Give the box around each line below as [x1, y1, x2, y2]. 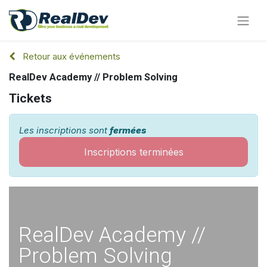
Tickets [9, 90, 52, 105]
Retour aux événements [23, 50, 120, 62]
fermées [110, 124, 147, 136]
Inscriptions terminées [83, 145, 184, 158]
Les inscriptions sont [19, 124, 110, 136]
